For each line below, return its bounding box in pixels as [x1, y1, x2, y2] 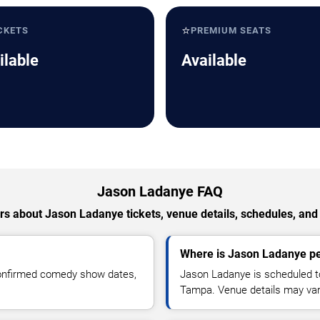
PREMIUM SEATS [191, 24, 272, 36]
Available [181, 51, 246, 69]
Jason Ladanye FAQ [97, 182, 223, 200]
